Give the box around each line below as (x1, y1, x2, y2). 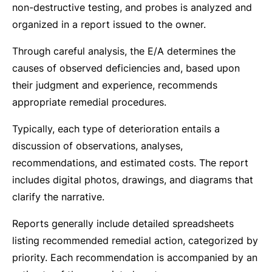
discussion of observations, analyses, (12, 140, 183, 152)
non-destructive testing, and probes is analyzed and (12, 1, 252, 13)
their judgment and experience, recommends (12, 79, 217, 91)
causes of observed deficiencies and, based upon (12, 62, 240, 74)
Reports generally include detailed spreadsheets (12, 217, 234, 229)
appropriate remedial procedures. (12, 96, 166, 108)
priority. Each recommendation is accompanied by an (12, 251, 257, 263)
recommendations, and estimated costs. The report (12, 157, 248, 169)
